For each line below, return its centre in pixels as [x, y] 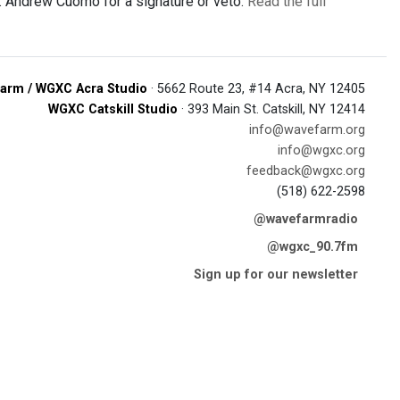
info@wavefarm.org [307, 130]
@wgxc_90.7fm [312, 247]
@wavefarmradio [306, 219]
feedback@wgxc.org [306, 171]
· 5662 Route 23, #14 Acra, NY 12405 [256, 89]
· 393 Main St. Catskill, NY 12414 [271, 109]
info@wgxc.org [321, 150]
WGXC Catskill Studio [113, 109]
